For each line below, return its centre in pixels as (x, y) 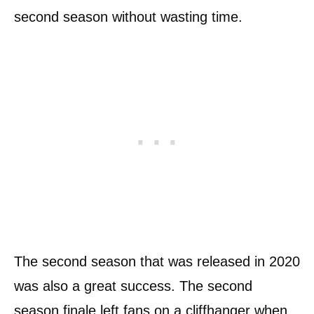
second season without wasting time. (128, 17)
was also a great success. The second (133, 286)
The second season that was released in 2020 (157, 261)
